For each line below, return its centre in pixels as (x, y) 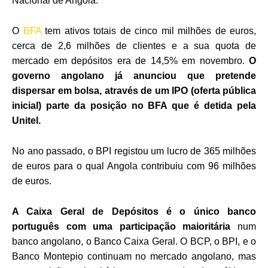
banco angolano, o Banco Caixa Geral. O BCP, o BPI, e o (134, 241)
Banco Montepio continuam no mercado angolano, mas (134, 256)
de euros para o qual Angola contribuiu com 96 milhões (134, 166)
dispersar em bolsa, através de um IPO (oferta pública (134, 90)
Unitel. (26, 120)
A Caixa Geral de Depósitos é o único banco (134, 211)
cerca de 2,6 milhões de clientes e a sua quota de (134, 45)
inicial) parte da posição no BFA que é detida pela (134, 105)
